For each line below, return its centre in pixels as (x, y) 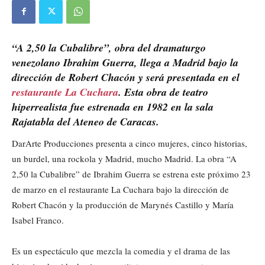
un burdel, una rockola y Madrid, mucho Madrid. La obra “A (124, 158)
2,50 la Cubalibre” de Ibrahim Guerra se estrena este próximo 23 (131, 174)
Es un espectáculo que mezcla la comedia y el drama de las (121, 251)
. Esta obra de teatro (163, 92)
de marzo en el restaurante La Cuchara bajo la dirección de (120, 189)
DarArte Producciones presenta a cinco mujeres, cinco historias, (130, 143)
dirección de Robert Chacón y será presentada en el (126, 77)
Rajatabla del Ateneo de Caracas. (85, 121)
